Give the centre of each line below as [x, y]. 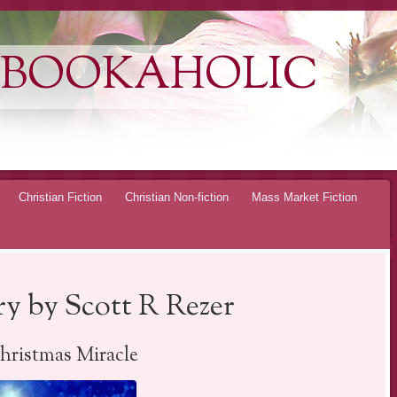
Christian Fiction [60, 197]
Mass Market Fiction [304, 197]
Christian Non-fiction [177, 197]
